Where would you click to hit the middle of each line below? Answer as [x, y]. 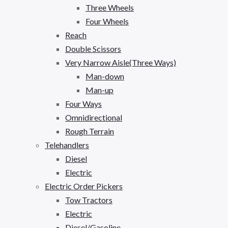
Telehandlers [67, 145]
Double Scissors [93, 48]
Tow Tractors [89, 199]
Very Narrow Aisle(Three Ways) [121, 62]
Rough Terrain [90, 131]
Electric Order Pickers [84, 186]
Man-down [105, 76]
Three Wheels [110, 7]
